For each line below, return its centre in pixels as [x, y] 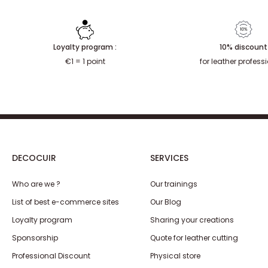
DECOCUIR [34, 175]
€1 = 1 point [85, 62]
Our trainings [174, 201]
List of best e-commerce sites [66, 219]
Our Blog [166, 219]
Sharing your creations [192, 237]
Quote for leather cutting [194, 255]
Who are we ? [36, 201]
